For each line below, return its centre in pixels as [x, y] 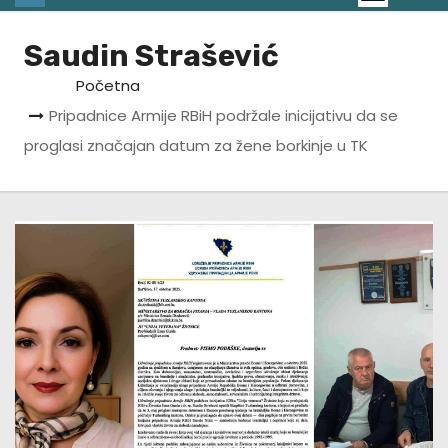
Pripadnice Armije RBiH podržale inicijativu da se [223, 116]
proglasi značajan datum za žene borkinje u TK [196, 146]
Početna [108, 86]
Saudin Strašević [151, 56]
